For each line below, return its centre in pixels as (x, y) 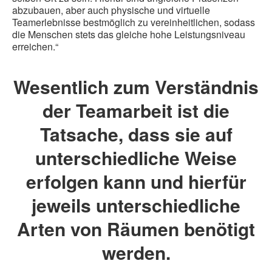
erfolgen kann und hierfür (136, 182)
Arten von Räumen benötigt (136, 229)
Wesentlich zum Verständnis (136, 87)
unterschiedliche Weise (136, 158)
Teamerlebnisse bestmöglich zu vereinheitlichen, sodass (134, 22)
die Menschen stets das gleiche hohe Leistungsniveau (129, 35)
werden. (136, 253)
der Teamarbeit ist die (136, 110)
